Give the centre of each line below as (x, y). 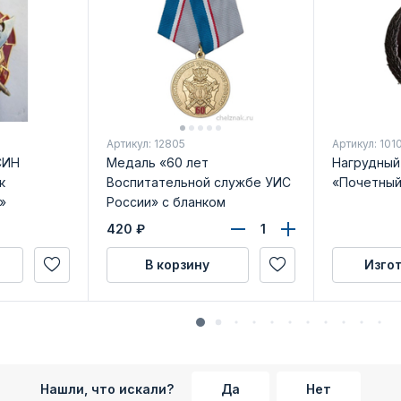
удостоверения (155, 221)
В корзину (177, 264)
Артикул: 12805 (145, 143)
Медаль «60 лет (157, 162)
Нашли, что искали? (107, 389)
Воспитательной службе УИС (198, 182)
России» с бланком (166, 201)
